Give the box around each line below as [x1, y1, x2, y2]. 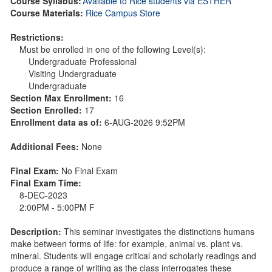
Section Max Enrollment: [10, 91, 114, 104]
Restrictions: [10, 30, 64, 43]
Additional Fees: [10, 140, 81, 152]
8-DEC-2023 [19, 188, 72, 201]
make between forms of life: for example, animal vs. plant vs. [10, 237, 243, 250]
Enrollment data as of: [10, 115, 104, 128]
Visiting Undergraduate [29, 67, 117, 80]
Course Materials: [10, 6, 86, 19]
